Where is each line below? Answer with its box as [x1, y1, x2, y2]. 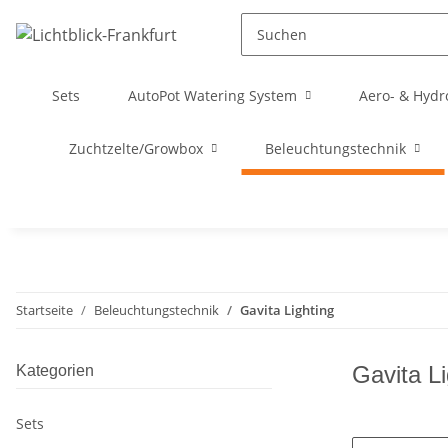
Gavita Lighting [240, 301, 334, 319]
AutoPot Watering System [128, 86, 297, 105]
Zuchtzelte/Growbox [69, 139, 203, 158]
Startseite [16, 301, 73, 319]
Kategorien [16, 362, 94, 379]
